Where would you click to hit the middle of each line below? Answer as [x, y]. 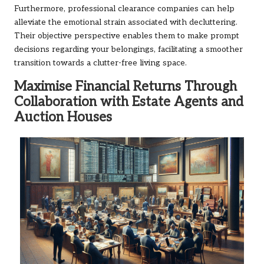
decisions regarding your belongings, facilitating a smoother [128, 50]
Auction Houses [63, 118]
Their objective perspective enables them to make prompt [127, 36]
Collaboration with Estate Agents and [129, 103]
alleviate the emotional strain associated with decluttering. [126, 23]
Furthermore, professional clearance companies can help [124, 9]
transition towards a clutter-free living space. [100, 63]
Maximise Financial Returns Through [126, 87]
